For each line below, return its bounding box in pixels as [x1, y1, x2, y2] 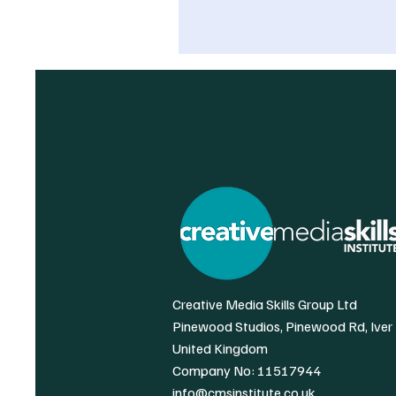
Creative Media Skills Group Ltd [172, 295, 357, 313]
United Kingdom [172, 339, 268, 357]
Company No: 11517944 [172, 362, 321, 379]
